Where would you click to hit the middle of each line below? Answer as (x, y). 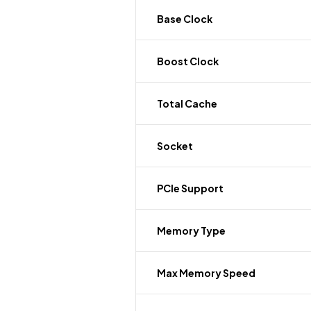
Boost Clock (188, 61)
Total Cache (187, 103)
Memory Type (191, 230)
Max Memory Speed (206, 273)
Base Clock (185, 19)
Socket (175, 146)
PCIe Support (190, 188)
